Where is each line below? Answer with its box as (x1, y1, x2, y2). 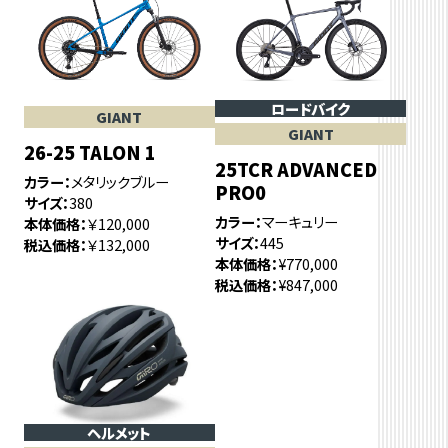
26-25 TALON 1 (23, 138, 156, 165)
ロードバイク (271, 97, 351, 119)
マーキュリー (262, 210, 339, 232)
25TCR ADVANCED (215, 155, 378, 182)
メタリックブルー (70, 170, 169, 192)
